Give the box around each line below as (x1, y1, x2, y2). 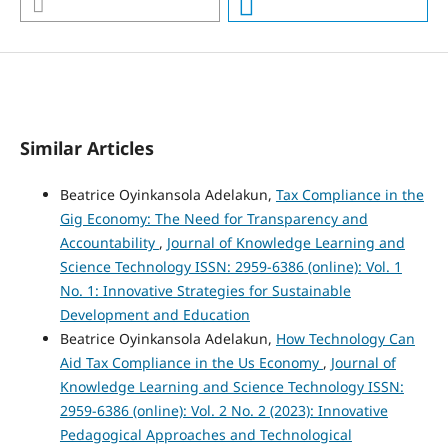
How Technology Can (275, 329, 415, 349)
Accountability (59, 233, 159, 253)
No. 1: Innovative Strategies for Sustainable (59, 281, 351, 301)
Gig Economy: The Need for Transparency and (59, 209, 368, 229)
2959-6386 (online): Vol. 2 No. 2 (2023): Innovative (59, 401, 388, 421)
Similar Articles (19, 136, 154, 161)
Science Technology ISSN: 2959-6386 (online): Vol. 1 (59, 257, 402, 277)
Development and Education (59, 305, 250, 325)
